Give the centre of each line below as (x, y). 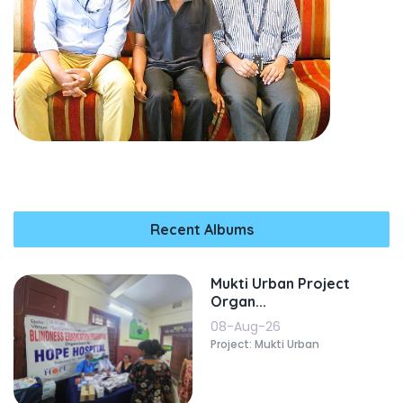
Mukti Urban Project (280, 284)
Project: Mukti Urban (265, 345)
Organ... (238, 302)
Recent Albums (201, 230)
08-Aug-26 (246, 327)
